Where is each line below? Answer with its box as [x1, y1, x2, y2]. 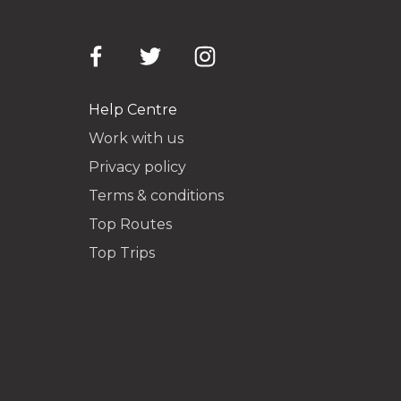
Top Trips [89, 244, 156, 261]
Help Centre [89, 101, 178, 118]
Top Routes [89, 216, 173, 233]
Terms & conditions [89, 187, 225, 204]
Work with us [89, 130, 184, 147]
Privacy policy [89, 158, 187, 175]
